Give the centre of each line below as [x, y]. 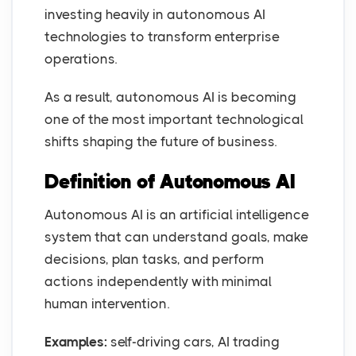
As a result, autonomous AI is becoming [170, 97]
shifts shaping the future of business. [161, 142]
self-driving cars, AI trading [193, 342]
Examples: [76, 342]
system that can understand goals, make [176, 237]
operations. [81, 59]
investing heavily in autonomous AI [155, 15]
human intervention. [107, 304]
